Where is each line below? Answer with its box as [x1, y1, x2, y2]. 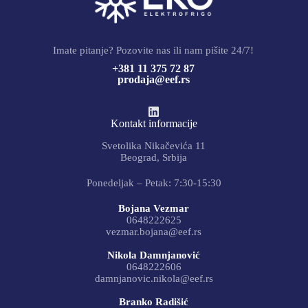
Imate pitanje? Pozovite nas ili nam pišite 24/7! [53, 44, 254, 56]
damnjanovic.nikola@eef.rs [94, 272, 213, 284]
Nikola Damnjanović [107, 249, 201, 261]
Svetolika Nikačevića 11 [102, 140, 206, 151]
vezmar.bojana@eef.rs [106, 225, 202, 237]
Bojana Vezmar [118, 202, 190, 214]
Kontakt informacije [110, 117, 197, 129]
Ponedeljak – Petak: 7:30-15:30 [86, 177, 221, 188]
